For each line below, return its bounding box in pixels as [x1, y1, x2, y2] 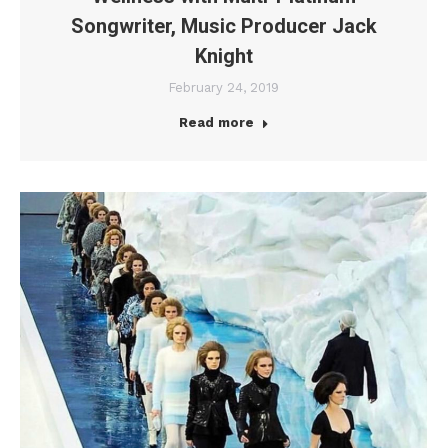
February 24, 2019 [168, 80, 279, 96]
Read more [178, 115, 254, 131]
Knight [194, 44, 253, 69]
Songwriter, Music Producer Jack [70, 14, 377, 39]
